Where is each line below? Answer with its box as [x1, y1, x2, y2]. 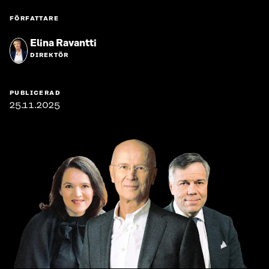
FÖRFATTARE [10, 15, 59, 23]
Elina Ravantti [30, 38, 97, 49]
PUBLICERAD [10, 89, 61, 97]
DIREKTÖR [30, 52, 68, 59]
